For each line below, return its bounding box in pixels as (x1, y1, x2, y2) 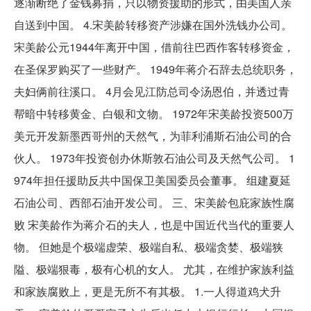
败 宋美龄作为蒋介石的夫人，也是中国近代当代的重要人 (14, 216, 294, 233)
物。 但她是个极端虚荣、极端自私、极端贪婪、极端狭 (14, 238, 283, 255)
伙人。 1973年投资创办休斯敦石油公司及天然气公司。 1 (14, 149, 295, 166)
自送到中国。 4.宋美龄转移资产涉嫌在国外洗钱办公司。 (14, 16, 292, 33)
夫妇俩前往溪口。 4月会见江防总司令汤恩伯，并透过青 (14, 83, 289, 99)
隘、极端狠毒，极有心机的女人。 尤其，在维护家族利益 (14, 260, 294, 277)
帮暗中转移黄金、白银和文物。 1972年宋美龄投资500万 (14, 105, 294, 121)
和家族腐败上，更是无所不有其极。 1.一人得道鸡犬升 (14, 283, 281, 299)
